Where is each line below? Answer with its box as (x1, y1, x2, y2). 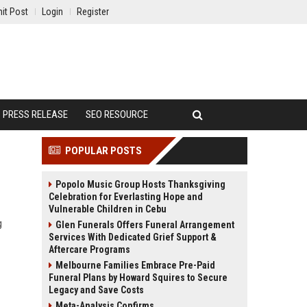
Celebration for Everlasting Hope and (49, 191, 203, 202)
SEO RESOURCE (86, 108, 148, 121)
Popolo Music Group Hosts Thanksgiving (56, 179, 225, 190)
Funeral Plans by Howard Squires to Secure (49, 272, 228, 283)
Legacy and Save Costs (49, 284, 144, 295)
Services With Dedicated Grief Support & (49, 232, 217, 243)
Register (77, 6, 109, 17)
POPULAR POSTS (65, 145, 142, 157)
